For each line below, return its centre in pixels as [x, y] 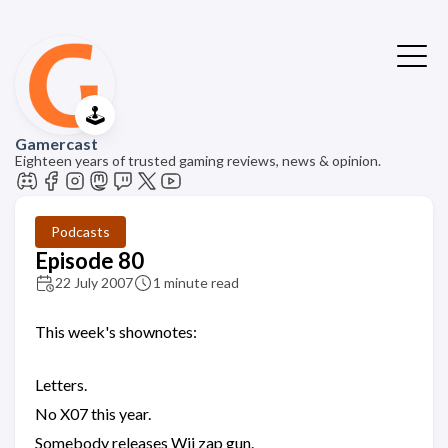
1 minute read [196, 282]
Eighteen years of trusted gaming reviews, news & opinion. [198, 160]
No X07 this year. [93, 413]
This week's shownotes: [116, 331]
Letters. [61, 384]
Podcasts [80, 231]
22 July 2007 [94, 282]
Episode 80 [89, 260]
